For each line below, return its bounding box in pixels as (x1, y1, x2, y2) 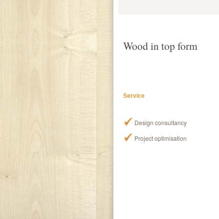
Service (123, 92, 145, 100)
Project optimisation (134, 134, 187, 143)
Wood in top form (123, 38, 197, 53)
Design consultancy (134, 118, 187, 127)
